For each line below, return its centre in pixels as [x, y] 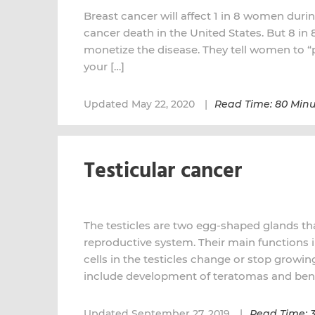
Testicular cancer [163, 172]
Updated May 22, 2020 [141, 104]
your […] [104, 66]
